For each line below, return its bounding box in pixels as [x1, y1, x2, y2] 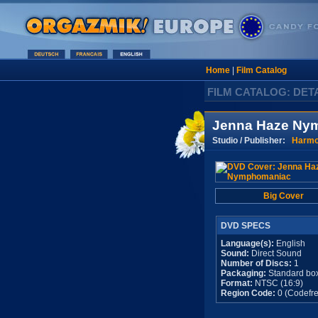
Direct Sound [249, 248, 302, 258]
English [274, 238, 305, 248]
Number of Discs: [221, 258, 294, 268]
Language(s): [221, 238, 274, 248]
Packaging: [221, 268, 266, 278]
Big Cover [263, 191, 304, 201]
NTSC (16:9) [253, 278, 303, 288]
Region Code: [221, 288, 275, 298]
